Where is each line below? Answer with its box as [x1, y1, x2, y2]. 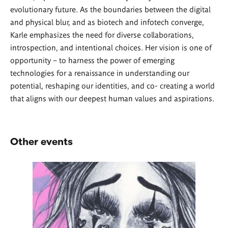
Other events [10, 136, 73, 148]
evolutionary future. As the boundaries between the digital [10, 4, 211, 14]
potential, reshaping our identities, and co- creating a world [10, 80, 215, 91]
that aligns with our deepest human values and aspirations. [10, 93, 214, 103]
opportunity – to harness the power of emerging [10, 55, 175, 65]
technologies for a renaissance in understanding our [10, 68, 189, 78]
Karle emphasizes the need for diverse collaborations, [10, 30, 194, 40]
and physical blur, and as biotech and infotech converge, [10, 17, 204, 27]
